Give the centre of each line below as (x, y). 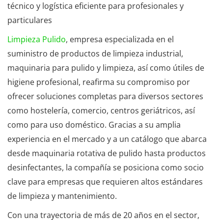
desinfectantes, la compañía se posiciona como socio (106, 167)
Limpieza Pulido (37, 39)
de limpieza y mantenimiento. (62, 196)
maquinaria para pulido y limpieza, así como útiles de (106, 68)
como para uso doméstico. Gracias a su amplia (94, 125)
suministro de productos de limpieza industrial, (95, 54)
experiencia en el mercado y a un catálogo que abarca (107, 139)
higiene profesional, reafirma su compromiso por (99, 82)
